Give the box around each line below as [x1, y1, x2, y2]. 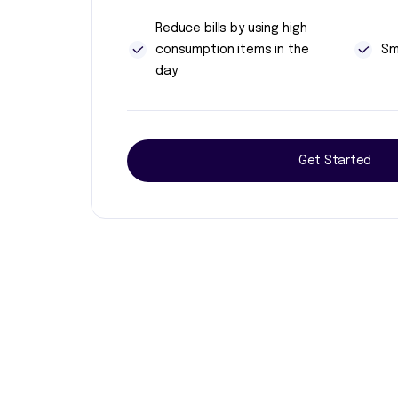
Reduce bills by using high [155, 22, 307, 35]
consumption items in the [155, 44, 309, 56]
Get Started [298, 155, 371, 167]
